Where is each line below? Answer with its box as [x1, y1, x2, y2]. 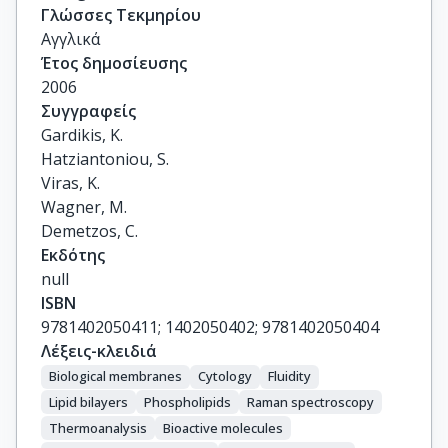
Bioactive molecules [163, 418, 283, 437]
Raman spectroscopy [247, 392, 374, 411]
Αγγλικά [41, 28, 100, 50]
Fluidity [268, 367, 311, 386]
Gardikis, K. [41, 124, 123, 146]
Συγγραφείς [41, 100, 136, 122]
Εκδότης [41, 244, 105, 266]
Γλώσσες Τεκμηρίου [41, 4, 201, 26]
